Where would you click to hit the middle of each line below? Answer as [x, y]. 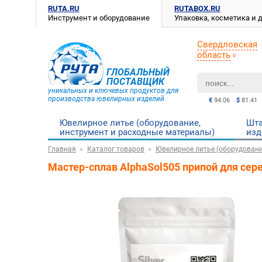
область [214, 55]
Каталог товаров [116, 149]
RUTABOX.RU [197, 8]
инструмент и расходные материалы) [137, 132]
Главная [62, 149]
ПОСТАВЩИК [135, 82]
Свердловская [227, 44]
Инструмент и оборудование [99, 18]
